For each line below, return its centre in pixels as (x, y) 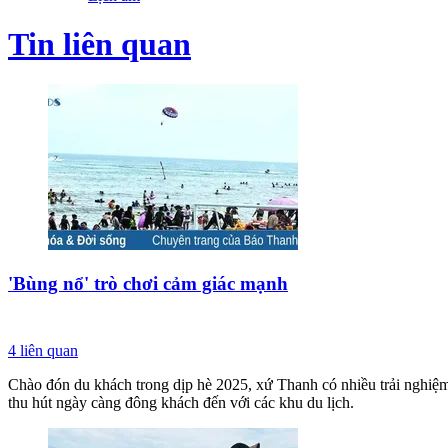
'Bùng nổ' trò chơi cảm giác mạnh (148, 284)
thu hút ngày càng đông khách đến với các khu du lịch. (181, 402)
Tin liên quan (99, 43)
